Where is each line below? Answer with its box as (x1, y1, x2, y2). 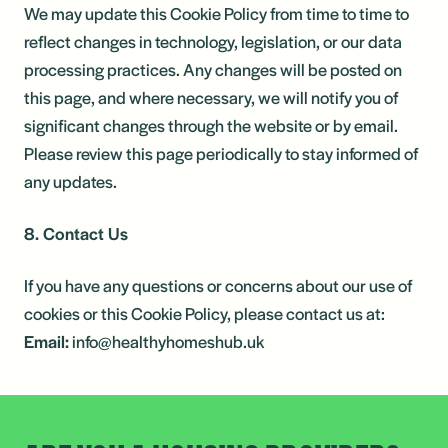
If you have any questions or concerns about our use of (24, 273, 412, 297)
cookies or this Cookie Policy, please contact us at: (24, 301, 385, 325)
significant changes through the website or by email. (24, 113, 398, 137)
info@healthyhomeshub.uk (69, 329, 264, 353)
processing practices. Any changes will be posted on (24, 57, 402, 81)
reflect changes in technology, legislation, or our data (24, 29, 402, 53)
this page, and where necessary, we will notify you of (24, 85, 398, 109)
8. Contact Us (24, 221, 128, 245)
